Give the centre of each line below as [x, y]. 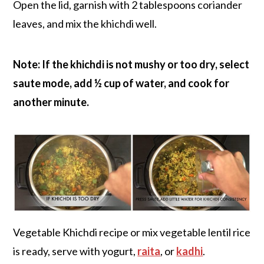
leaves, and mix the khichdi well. [85, 23]
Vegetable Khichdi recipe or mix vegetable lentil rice [132, 232]
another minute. [51, 102]
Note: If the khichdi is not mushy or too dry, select [131, 64]
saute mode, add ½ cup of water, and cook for [121, 83]
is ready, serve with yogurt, [75, 251]
